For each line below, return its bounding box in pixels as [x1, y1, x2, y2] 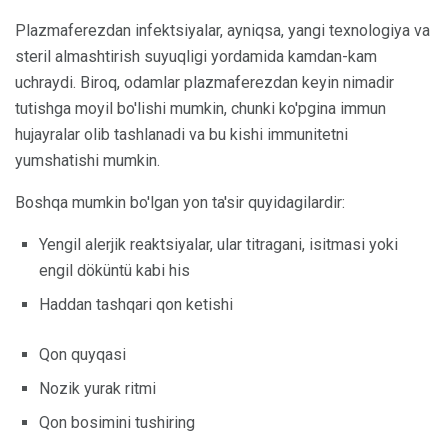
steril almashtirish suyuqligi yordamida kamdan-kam [15, 47, 377, 67]
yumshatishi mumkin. [15, 151, 160, 171]
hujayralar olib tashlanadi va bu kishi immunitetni [15, 125, 348, 145]
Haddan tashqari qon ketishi [39, 295, 233, 315]
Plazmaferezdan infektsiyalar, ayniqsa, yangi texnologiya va [15, 21, 430, 41]
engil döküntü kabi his [39, 261, 190, 281]
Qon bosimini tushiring [39, 413, 195, 433]
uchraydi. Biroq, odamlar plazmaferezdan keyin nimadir [15, 73, 394, 93]
